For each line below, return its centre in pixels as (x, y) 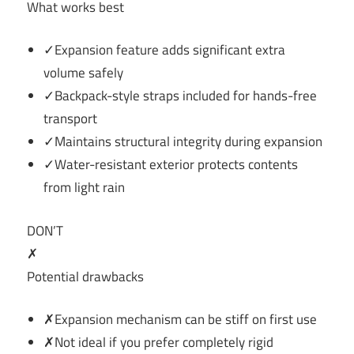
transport (71, 119)
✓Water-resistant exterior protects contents (171, 165)
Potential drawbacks (85, 276)
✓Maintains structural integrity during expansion (183, 142)
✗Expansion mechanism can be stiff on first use (181, 320)
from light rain (85, 188)
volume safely (84, 73)
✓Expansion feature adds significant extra (165, 50)
